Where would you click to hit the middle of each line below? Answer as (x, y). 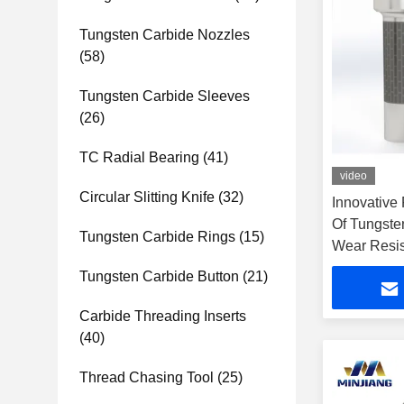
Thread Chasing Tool (147, 377)
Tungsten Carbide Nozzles (165, 35)
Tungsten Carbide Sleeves (165, 96)
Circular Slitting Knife (147, 197)
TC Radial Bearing (139, 157)
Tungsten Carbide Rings (157, 237)
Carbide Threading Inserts (163, 316)
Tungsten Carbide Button (159, 276)
